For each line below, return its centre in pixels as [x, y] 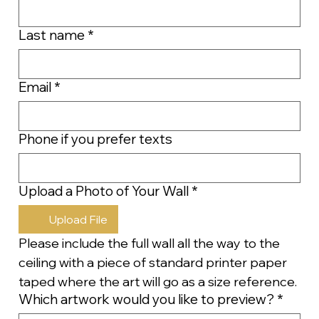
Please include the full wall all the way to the [149, 244]
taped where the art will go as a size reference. [157, 282]
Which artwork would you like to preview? [146, 299]
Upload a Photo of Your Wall [103, 191]
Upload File [78, 220]
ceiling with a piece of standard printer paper [152, 263]
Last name [51, 35]
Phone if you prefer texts [95, 139]
